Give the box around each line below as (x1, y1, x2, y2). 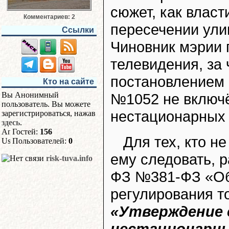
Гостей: (10, 127, 40, 136)
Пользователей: (10, 136, 68, 145)
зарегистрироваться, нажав (2, 109, 96, 118)
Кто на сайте (43, 77, 94, 86)
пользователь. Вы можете (2, 100, 90, 108)
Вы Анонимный (2, 90, 59, 99)
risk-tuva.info (46, 154, 93, 163)
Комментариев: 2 (23, 13, 75, 20)
